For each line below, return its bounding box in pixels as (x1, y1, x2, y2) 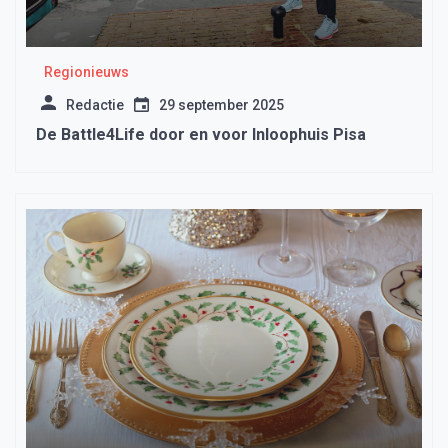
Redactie (66, 97, 124, 114)
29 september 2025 (159, 97, 284, 114)
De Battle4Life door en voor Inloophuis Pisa (36, 125, 366, 145)
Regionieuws (43, 64, 129, 81)
